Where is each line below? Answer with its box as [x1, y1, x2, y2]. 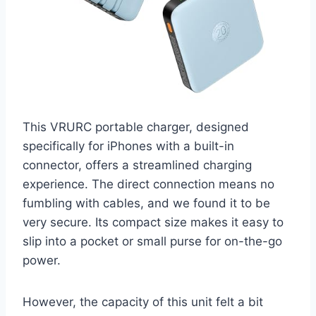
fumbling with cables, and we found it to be [23, 195, 270, 210]
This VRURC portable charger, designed [23, 119, 249, 134]
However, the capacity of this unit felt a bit [23, 294, 263, 309]
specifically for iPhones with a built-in [23, 138, 234, 153]
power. [23, 253, 61, 267]
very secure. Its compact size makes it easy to [23, 214, 284, 229]
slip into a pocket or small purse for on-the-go [23, 233, 282, 248]
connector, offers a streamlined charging [23, 157, 252, 172]
